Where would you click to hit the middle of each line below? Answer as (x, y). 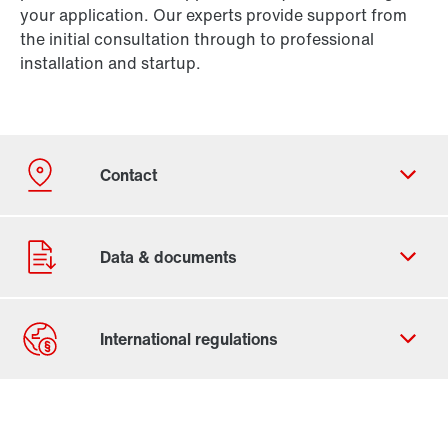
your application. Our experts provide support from (213, 15)
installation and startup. (110, 63)
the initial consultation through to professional (197, 39)
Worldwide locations (115, 429)
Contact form (90, 405)
